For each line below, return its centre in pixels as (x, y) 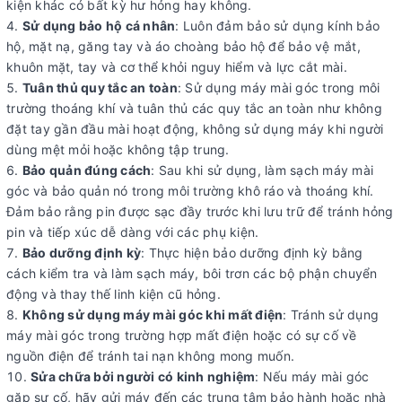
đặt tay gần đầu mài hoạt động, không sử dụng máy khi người (195, 128)
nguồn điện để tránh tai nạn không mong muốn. (150, 355)
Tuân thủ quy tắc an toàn (100, 87)
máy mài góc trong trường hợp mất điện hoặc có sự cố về (182, 335)
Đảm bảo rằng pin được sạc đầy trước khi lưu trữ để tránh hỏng (200, 211)
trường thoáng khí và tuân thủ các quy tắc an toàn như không (194, 108)
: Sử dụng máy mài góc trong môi (279, 87)
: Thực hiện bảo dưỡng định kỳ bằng (252, 252)
